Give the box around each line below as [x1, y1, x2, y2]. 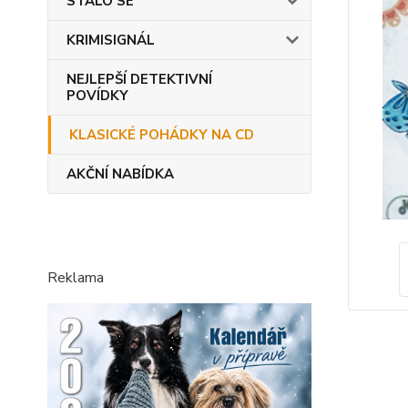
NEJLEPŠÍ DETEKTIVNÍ [66, 70, 212, 88]
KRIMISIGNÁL [66, 31, 155, 49]
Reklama [47, 268, 104, 288]
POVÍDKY [66, 87, 128, 105]
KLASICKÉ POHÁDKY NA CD [69, 126, 254, 144]
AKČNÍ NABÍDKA [66, 165, 174, 183]
